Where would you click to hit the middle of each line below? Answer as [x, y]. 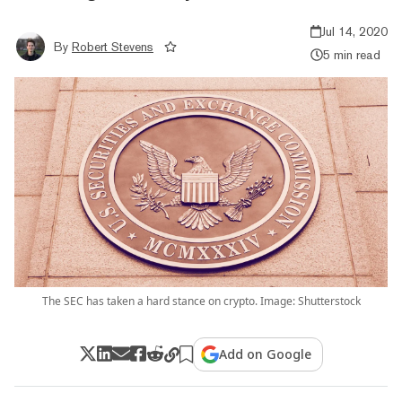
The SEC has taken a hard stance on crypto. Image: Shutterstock [201, 301]
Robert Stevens [113, 46]
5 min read [351, 54]
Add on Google [266, 354]
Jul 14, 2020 [354, 31]
